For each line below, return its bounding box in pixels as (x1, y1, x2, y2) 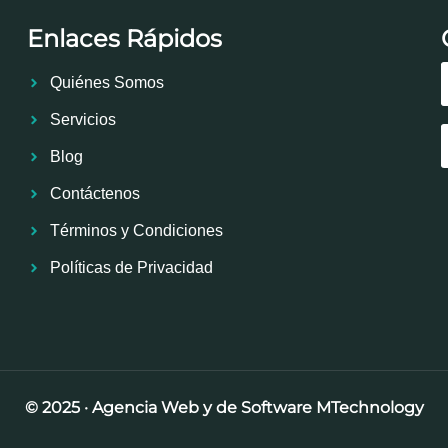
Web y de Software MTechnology (156, 397, 424, 417)
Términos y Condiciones (49, 221, 223, 239)
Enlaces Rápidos (27, 23, 223, 53)
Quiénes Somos (49, 73, 164, 91)
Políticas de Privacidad (49, 258, 213, 276)
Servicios (49, 110, 116, 128)
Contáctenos (49, 184, 140, 202)
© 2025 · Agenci (24, 397, 148, 417)
